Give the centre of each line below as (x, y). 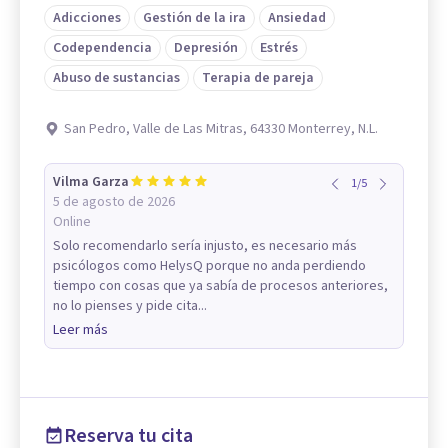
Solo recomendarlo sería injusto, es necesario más (205, 246)
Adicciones (87, 18)
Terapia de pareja (258, 78)
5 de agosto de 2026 (114, 202)
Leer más (80, 330)
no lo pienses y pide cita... (130, 306)
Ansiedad (297, 18)
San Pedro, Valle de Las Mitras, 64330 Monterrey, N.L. (221, 129)
